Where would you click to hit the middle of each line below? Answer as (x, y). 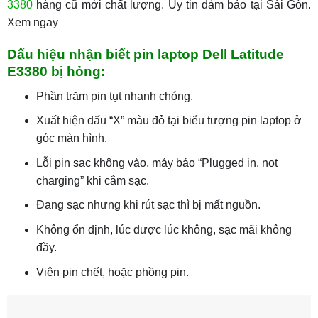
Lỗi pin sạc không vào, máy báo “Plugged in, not (157, 163)
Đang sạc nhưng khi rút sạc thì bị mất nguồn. (148, 205)
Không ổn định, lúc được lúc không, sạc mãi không (164, 230)
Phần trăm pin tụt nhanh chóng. (114, 96)
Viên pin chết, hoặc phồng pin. (112, 272)
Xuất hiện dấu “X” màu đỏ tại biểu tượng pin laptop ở (169, 121)
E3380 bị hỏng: (56, 72)
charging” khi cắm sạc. (92, 180)
